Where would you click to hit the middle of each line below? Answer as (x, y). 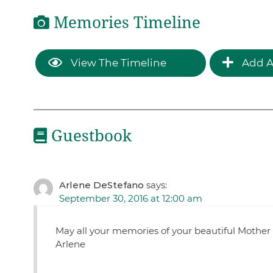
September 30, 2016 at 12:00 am (130, 199)
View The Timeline (117, 62)
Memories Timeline (125, 23)
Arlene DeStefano (101, 185)
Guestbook (89, 136)
